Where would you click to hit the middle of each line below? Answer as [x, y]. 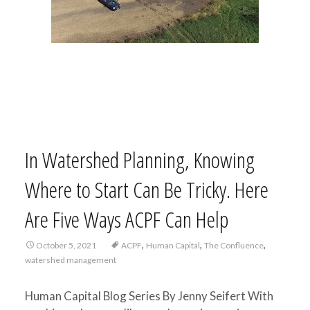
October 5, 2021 [66, 245]
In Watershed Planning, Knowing [139, 159]
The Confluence [234, 245]
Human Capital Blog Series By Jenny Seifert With [149, 296]
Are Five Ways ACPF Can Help [126, 219]
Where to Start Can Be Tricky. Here [146, 189]
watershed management [70, 260]
